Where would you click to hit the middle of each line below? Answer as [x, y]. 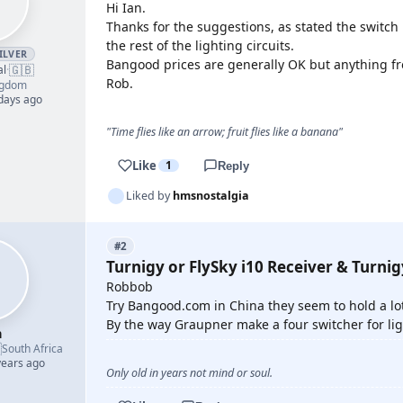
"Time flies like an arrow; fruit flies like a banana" [224, 132]
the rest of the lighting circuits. [200, 45]
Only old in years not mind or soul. [189, 373]
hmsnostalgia [211, 196]
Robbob [130, 287]
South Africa [32, 349]
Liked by [149, 196]
